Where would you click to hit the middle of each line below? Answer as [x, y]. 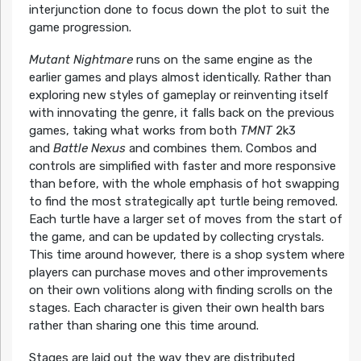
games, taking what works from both [134, 131]
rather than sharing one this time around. [143, 326]
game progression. [80, 28]
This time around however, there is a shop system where [187, 255]
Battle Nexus [89, 149]
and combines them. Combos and [221, 149]
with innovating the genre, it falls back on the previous [181, 113]
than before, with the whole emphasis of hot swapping [184, 184]
